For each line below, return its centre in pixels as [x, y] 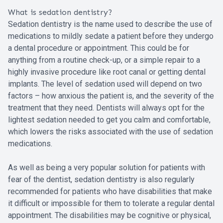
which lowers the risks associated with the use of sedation [111, 131]
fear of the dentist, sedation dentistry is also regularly [101, 179]
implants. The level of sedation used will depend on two [105, 84]
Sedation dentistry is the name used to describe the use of [110, 24]
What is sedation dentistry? [60, 12]
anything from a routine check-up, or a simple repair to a [104, 60]
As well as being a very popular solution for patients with [107, 167]
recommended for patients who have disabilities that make [110, 191]
